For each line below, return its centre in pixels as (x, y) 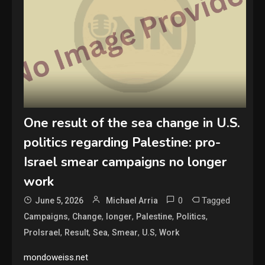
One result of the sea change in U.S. (132, 123)
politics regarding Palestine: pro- (122, 142)
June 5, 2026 (59, 200)
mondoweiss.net (56, 257)
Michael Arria (132, 200)
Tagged (216, 200)
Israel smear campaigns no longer (125, 162)
